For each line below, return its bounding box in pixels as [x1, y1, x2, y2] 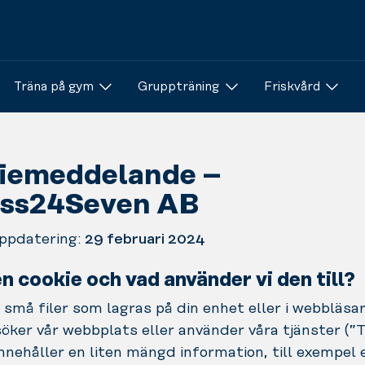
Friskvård [263, 80, 320, 94]
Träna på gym [13, 80, 94, 94]
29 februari [85, 231, 165, 248]
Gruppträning [138, 80, 219, 94]
